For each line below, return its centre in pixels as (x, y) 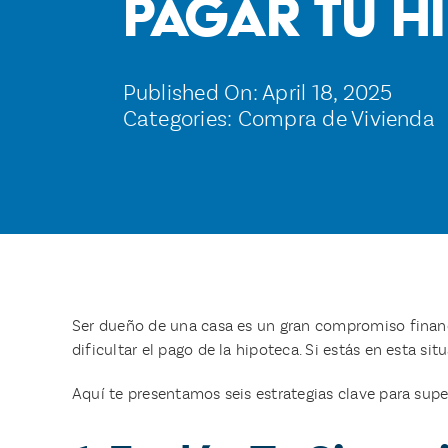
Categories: (180, 118)
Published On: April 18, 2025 (257, 92)
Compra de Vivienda (336, 118)
